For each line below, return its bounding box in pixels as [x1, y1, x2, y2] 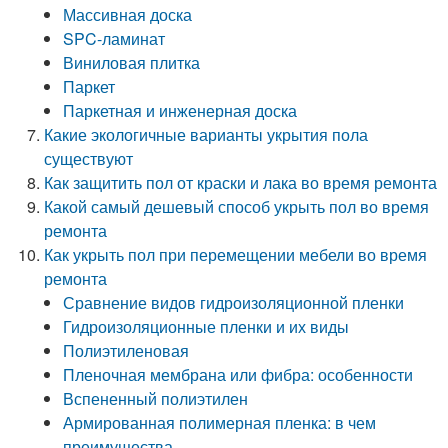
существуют [44, 147, 134, 170]
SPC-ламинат [63, 27, 166, 50]
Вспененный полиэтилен [63, 387, 249, 410]
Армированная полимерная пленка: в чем [63, 411, 377, 434]
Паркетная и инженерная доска [63, 99, 298, 122]
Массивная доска [63, 3, 193, 26]
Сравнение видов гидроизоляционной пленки [63, 291, 405, 314]
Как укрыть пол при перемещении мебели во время [44, 243, 428, 266]
